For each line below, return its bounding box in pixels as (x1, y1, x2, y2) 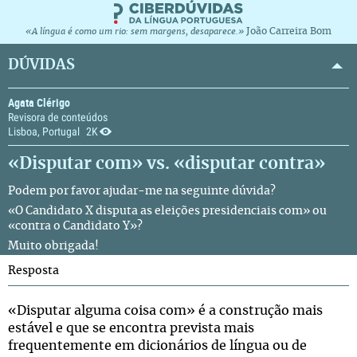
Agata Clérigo (8, 95, 70, 110)
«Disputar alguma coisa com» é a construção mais (8, 304, 323, 317)
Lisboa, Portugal (8, 125, 80, 138)
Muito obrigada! (8, 241, 99, 252)
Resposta (8, 265, 59, 277)
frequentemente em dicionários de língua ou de (8, 339, 307, 352)
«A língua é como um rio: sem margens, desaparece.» (25, 27, 244, 36)
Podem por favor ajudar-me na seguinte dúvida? (8, 186, 276, 197)
